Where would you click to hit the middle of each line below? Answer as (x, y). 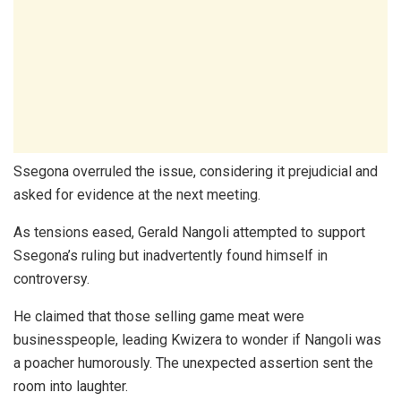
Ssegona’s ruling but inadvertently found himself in (171, 256)
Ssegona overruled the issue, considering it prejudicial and (196, 172)
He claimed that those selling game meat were (159, 317)
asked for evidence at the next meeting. (137, 195)
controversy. (51, 279)
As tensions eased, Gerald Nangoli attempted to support (189, 233)
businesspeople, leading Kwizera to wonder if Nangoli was (197, 340)
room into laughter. (71, 387)
